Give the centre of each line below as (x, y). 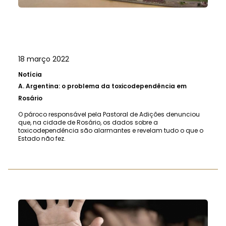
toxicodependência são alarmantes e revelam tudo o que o (111, 131)
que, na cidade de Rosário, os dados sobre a (88, 123)
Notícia (30, 75)
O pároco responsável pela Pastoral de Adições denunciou (109, 115)
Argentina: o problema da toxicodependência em (106, 86)
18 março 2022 (44, 59)
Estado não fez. (42, 139)
